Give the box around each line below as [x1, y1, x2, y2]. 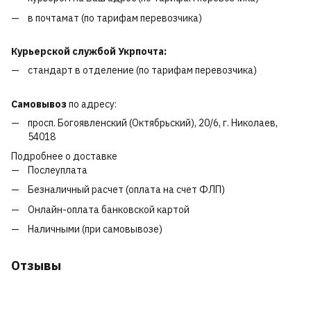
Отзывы [11, 258, 61, 274]
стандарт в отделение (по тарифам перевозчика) [28, 64, 257, 77]
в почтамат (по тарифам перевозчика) [28, 11, 202, 24]
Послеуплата [28, 163, 87, 176]
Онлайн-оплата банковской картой [28, 203, 190, 216]
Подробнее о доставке [11, 149, 117, 162]
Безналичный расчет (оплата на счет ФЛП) [28, 183, 225, 196]
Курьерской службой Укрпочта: [11, 45, 167, 58]
